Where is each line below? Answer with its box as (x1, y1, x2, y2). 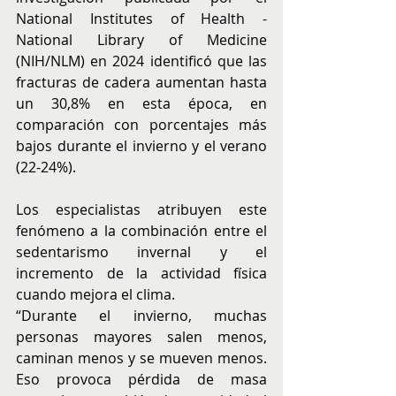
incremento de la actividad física (16, 263, 267, 284)
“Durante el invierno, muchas (16, 306, 267, 326)
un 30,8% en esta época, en (16, 94, 267, 114)
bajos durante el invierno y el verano (16, 136, 267, 156)
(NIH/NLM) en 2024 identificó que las (16, 51, 267, 72)
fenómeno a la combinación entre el (16, 221, 267, 241)
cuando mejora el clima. (16, 285, 175, 305)
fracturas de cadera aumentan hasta (16, 72, 267, 93)
